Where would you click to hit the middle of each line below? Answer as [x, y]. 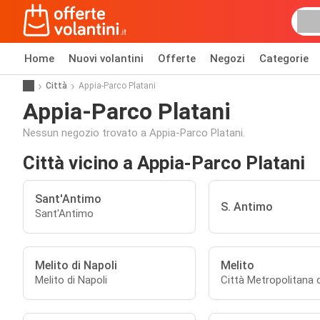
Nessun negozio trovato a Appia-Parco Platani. [134, 133]
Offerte [177, 59]
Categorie [284, 59]
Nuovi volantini [106, 59]
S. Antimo [246, 207]
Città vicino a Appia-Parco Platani [164, 163]
